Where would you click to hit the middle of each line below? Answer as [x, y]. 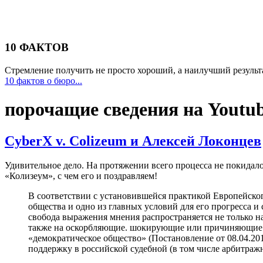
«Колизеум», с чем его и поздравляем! [81, 176]
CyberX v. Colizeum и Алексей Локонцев [133, 141]
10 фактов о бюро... [43, 80]
